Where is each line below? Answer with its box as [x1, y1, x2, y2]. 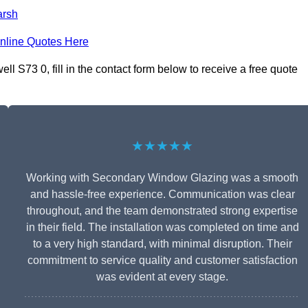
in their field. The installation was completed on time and [25, 221, 299, 234]
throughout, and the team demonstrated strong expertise [27, 205, 298, 217]
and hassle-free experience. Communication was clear [30, 188, 295, 201]
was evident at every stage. [96, 271, 228, 283]
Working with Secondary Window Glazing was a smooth [26, 172, 298, 184]
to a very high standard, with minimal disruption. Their [32, 238, 292, 250]
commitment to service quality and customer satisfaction [27, 254, 298, 267]
